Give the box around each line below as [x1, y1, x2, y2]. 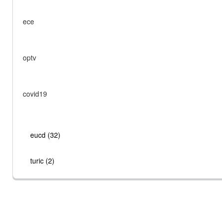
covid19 [23, 89, 47, 99]
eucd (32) [30, 130, 60, 140]
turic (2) [30, 156, 55, 166]
